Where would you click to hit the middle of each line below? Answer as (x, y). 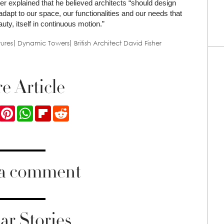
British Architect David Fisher (118, 43)
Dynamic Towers (43, 43)
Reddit (79, 110)
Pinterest (29, 110)
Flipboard (66, 110)
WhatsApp (50, 110)
